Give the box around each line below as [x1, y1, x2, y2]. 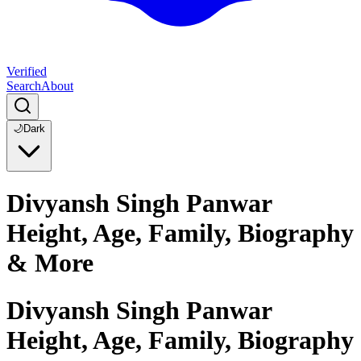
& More [6, 248, 93, 278]
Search [6, 79, 41, 93]
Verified [6, 64, 47, 78]
